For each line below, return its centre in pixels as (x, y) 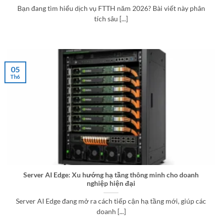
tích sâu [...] (111, 19)
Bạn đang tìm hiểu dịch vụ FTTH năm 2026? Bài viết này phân (111, 8)
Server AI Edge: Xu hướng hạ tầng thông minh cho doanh (111, 175)
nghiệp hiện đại (111, 184)
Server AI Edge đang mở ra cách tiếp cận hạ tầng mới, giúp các (111, 201)
